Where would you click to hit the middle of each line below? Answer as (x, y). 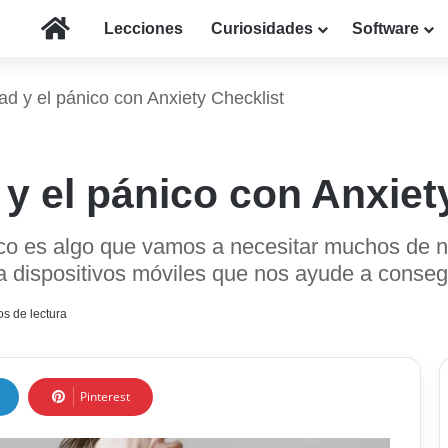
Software (385, 28)
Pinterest (105, 397)
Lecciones (143, 28)
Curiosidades (262, 28)
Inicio (89, 27)
